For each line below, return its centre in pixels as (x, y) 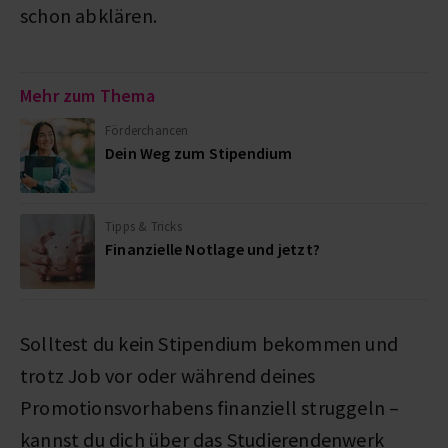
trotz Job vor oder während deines (168, 375)
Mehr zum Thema (87, 95)
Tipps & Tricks (143, 226)
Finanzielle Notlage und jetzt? (212, 248)
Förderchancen (147, 130)
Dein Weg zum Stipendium (199, 152)
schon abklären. (88, 15)
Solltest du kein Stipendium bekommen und (209, 343)
